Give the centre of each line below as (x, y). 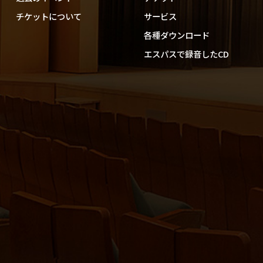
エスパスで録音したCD (186, 54)
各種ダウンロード (176, 35)
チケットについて (48, 16)
